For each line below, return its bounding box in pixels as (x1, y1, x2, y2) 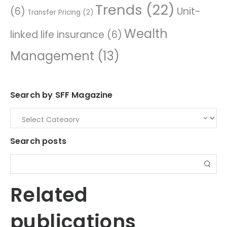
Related (10, 181, 88, 209)
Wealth (124, 25, 168, 42)
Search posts (10, 135, 66, 147)
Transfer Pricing (27, 7, 81, 17)
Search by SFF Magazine (10, 89, 113, 101)
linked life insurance (10, 27, 104, 42)
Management (10, 47, 94, 64)
